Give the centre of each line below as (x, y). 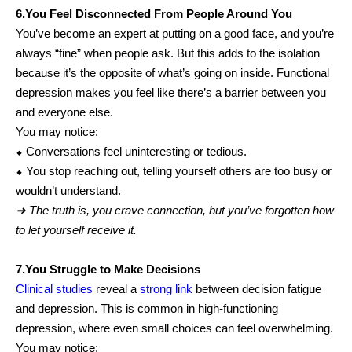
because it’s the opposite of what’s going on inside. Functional (172, 72)
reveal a (116, 288)
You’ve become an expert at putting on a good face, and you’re (175, 33)
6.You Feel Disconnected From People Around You (154, 13)
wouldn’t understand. (68, 190)
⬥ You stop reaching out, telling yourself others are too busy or (174, 170)
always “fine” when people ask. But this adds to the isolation (168, 53)
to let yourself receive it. (76, 229)
